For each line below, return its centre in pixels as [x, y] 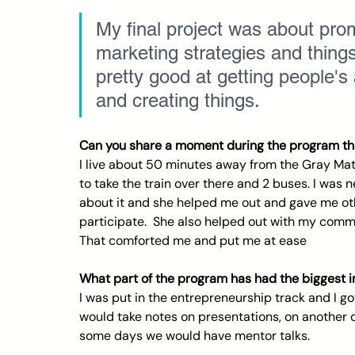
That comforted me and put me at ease [193, 240]
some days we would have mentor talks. [195, 336]
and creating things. [183, 100]
